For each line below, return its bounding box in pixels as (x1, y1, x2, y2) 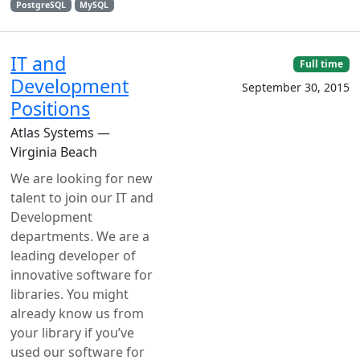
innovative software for (10, 266, 153, 284)
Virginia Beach (10, 143, 97, 161)
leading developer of (10, 247, 136, 264)
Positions (10, 96, 90, 121)
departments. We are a (10, 227, 149, 245)
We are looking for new (10, 170, 153, 187)
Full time (300, 57, 344, 71)
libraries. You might (10, 285, 129, 303)
